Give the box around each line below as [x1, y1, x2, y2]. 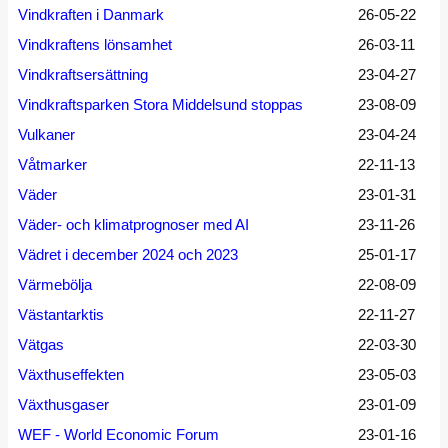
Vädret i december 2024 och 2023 [18, 246, 238, 263]
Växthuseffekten [18, 366, 124, 383]
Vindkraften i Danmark [18, 6, 164, 23]
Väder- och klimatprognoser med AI [18, 216, 249, 233]
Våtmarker [18, 156, 87, 173]
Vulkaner [18, 126, 75, 143]
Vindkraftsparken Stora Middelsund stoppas [18, 96, 303, 113]
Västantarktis [18, 306, 104, 323]
